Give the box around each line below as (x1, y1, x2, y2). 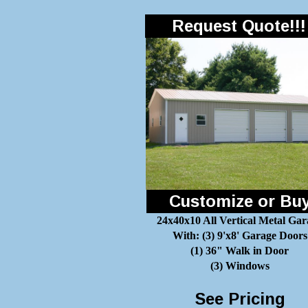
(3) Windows (210, 260, 269, 272)
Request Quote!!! (172, 16, 306, 35)
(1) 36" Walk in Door (190, 245, 289, 256)
